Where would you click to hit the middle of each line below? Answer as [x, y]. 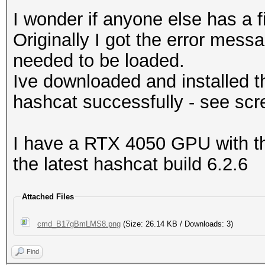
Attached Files [48, 197]
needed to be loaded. [99, 60]
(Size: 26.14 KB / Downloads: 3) [177, 224]
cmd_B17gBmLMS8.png [79, 224]
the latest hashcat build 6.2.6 [130, 164]
